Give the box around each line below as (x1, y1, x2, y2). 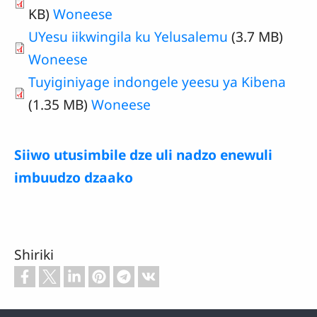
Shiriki (14, 245, 54, 265)
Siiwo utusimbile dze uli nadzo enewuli (14, 145, 272, 165)
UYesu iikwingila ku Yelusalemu (28, 27, 231, 47)
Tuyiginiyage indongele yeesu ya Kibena (28, 72, 286, 92)
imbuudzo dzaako (14, 168, 133, 188)
